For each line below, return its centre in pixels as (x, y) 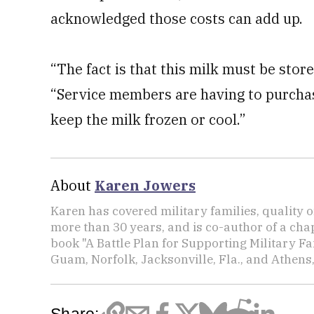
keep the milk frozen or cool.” (148, 120)
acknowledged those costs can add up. (177, 19)
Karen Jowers (145, 185)
